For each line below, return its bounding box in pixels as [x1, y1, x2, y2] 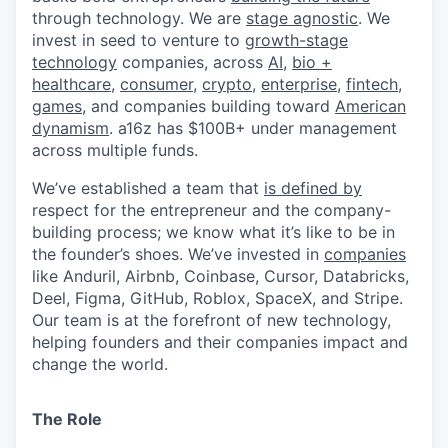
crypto [202, 74, 252, 94]
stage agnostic [246, 8, 358, 28]
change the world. [32, 354, 168, 374]
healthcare [32, 74, 111, 94]
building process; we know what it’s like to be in [32, 222, 395, 242]
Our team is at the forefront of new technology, [32, 310, 391, 330]
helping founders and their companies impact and [32, 332, 408, 352]
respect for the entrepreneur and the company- [32, 200, 391, 220]
